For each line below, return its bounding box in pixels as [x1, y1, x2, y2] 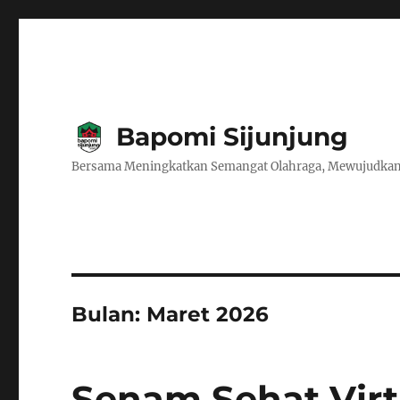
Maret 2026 [146, 302, 270, 327]
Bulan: [71, 302, 147, 327]
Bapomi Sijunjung [116, 121, 349, 152]
